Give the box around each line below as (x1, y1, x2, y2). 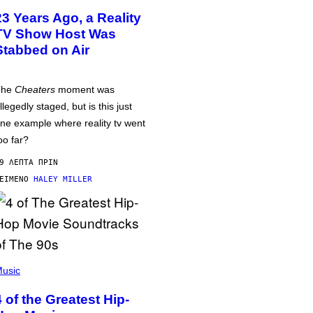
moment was (55, 84, 115, 95)
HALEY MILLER (34, 175, 92, 184)
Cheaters (15, 84, 55, 95)
